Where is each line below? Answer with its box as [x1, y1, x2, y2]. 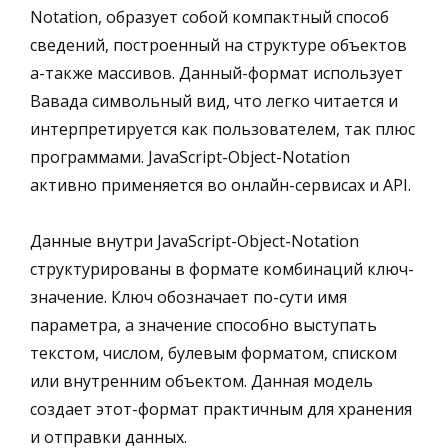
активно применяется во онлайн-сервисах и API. [30, 173, 411, 196]
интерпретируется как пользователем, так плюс [30, 117, 415, 140]
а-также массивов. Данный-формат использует [30, 61, 403, 84]
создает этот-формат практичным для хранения [30, 397, 412, 420]
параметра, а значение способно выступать [30, 313, 377, 336]
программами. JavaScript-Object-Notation [30, 145, 350, 168]
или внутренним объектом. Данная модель [30, 369, 373, 392]
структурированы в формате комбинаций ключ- [30, 257, 414, 280]
